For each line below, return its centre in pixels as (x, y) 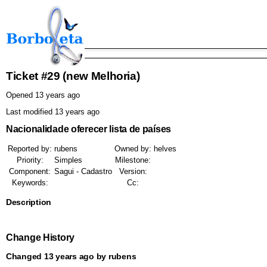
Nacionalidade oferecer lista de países (89, 129)
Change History (40, 237)
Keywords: (30, 183)
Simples (68, 160)
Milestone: (133, 160)
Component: (30, 172)
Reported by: (30, 149)
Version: (133, 172)
